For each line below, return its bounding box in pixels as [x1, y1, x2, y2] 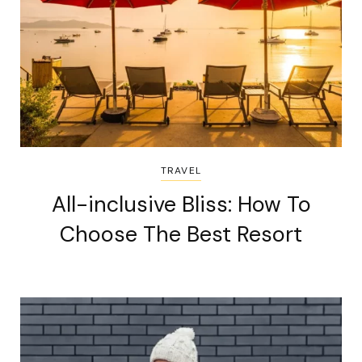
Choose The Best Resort [60, 219, 302, 248]
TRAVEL [160, 163, 202, 177]
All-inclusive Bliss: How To [51, 189, 311, 218]
